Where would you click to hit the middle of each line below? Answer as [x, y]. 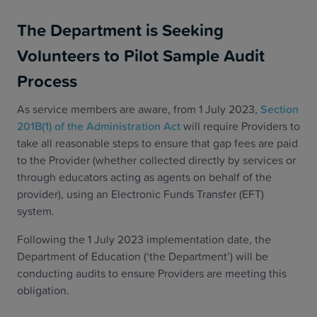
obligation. [43, 290]
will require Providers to [240, 126]
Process [47, 81]
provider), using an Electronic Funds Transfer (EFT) [140, 194]
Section [279, 109]
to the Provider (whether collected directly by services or [156, 160]
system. [36, 211]
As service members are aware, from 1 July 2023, [139, 109]
